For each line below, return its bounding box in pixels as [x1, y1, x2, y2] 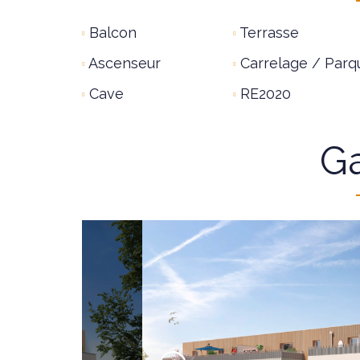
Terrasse [235, 23, 299, 41]
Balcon [85, 23, 137, 41]
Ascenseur [85, 54, 161, 72]
